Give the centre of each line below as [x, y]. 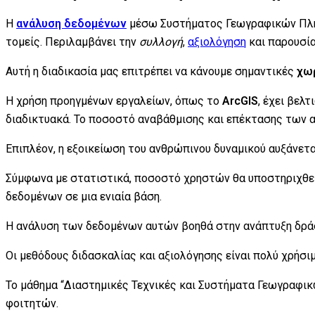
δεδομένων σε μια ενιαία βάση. [84, 196]
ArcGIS [240, 101]
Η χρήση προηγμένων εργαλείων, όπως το [114, 101]
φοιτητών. [32, 303]
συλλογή [161, 41]
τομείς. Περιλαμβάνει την [72, 41]
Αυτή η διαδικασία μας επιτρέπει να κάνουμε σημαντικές [151, 71]
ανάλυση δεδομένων [71, 23]
